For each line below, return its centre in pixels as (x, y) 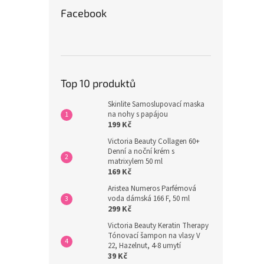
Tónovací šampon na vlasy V (154, 235)
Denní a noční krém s (141, 151)
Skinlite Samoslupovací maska (156, 104)
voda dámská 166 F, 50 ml (149, 198)
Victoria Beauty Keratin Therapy (158, 225)
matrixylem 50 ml (135, 161)
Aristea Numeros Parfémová (152, 188)
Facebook (84, 13)
